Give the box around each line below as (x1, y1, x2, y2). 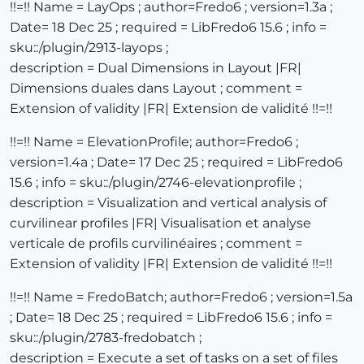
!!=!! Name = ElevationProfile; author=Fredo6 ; (10, 134, 298, 150)
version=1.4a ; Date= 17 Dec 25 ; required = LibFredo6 (10, 154, 343, 171)
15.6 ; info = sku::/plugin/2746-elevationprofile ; (10, 175, 301, 191)
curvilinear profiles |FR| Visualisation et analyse (10, 215, 311, 232)
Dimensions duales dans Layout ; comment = (10, 80, 302, 97)
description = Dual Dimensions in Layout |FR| (10, 60, 301, 76)
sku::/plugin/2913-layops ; (10, 40, 168, 56)
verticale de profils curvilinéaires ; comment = (10, 236, 302, 252)
